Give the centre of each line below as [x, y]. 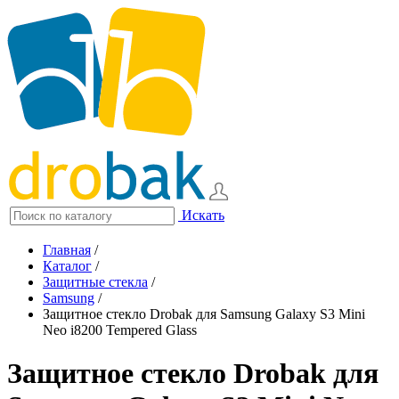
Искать [203, 215]
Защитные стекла [95, 282]
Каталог [67, 266]
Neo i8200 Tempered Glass [120, 330]
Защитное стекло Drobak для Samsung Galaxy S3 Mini [204, 314]
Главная [67, 250]
